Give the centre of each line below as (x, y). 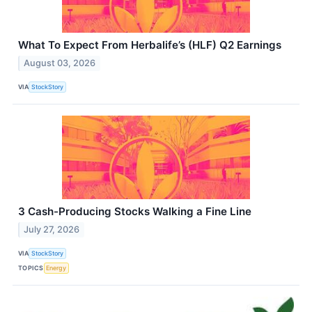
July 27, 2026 (52, 229)
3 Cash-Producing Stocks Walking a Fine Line (135, 211)
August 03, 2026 (60, 63)
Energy (56, 268)
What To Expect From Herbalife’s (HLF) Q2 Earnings (150, 45)
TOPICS (31, 268)
